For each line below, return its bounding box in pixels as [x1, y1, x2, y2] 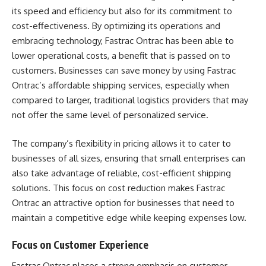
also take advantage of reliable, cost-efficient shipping [12, 167, 231, 179]
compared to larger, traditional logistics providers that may [12, 94, 248, 106]
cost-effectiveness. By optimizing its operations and [12, 20, 220, 31]
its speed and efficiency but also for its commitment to [12, 5, 232, 17]
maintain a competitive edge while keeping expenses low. [12, 211, 246, 223]
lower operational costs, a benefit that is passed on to [12, 50, 230, 61]
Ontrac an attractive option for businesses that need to [12, 197, 235, 208]
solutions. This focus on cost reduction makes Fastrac [12, 182, 225, 194]
